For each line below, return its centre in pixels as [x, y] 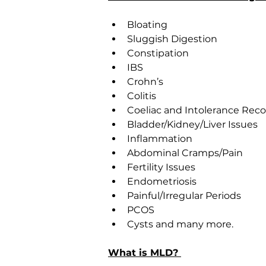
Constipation [158, 53]
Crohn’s [145, 82]
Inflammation [160, 139]
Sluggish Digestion [172, 39]
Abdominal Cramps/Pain [185, 153]
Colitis [142, 96]
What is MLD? [145, 253]
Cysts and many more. [180, 224]
